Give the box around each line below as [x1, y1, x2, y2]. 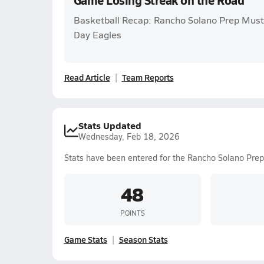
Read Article [64, 71, 110, 83]
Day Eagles [73, 28, 121, 41]
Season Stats [118, 233, 168, 245]
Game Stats [64, 233, 107, 245]
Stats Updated [78, 118, 141, 132]
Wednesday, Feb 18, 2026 [78, 131, 180, 142]
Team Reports [121, 71, 174, 83]
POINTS [120, 207, 145, 217]
